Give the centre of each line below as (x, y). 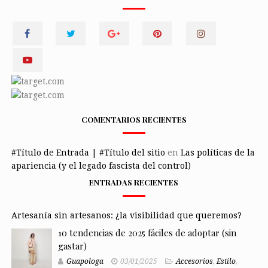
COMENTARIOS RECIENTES (134, 120)
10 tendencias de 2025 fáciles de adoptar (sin (147, 233)
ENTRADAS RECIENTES (134, 182)
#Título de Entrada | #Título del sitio (88, 153)
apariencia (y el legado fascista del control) (101, 166)
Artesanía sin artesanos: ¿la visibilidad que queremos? (126, 216)
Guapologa (85, 262)
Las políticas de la (217, 153)
